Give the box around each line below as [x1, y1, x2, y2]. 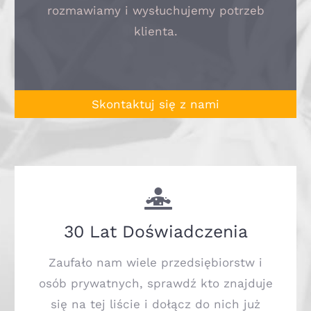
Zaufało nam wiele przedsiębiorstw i [49, 255, 262, 270]
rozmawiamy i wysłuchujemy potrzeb [47, 3, 264, 17]
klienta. [133, 24, 178, 38]
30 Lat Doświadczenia [63, 221, 248, 242]
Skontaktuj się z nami [92, 96, 219, 111]
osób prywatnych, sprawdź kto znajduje [38, 276, 273, 291]
